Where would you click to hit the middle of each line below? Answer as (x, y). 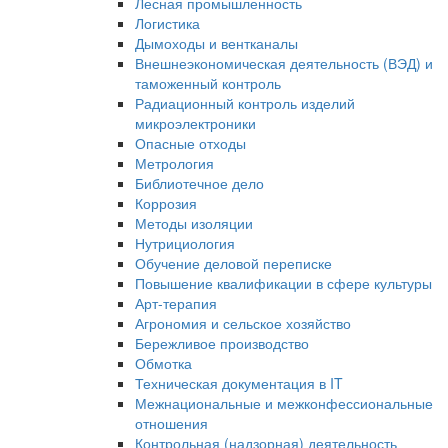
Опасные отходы (190, 143)
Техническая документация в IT (239, 383)
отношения (171, 423)
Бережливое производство (222, 343)
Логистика (167, 23)
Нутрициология (185, 243)
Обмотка (163, 363)
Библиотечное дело (199, 183)
